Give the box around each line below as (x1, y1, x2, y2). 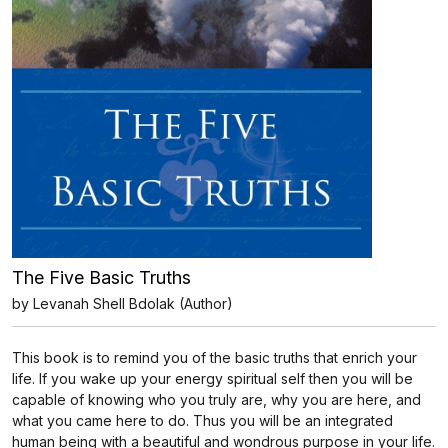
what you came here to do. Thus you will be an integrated (12, 412, 393, 429)
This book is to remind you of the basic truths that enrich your (12, 349, 417, 366)
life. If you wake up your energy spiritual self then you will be (12, 370, 413, 387)
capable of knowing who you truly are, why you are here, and (12, 391, 421, 408)
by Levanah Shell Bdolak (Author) (12, 295, 233, 312)
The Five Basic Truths (12, 267, 191, 288)
